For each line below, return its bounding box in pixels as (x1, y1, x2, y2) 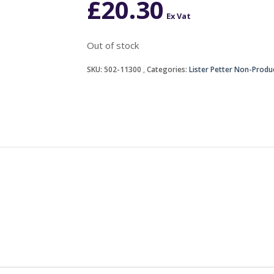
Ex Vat (166, 10, 191, 21)
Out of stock (86, 39, 139, 51)
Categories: (146, 64, 189, 75)
